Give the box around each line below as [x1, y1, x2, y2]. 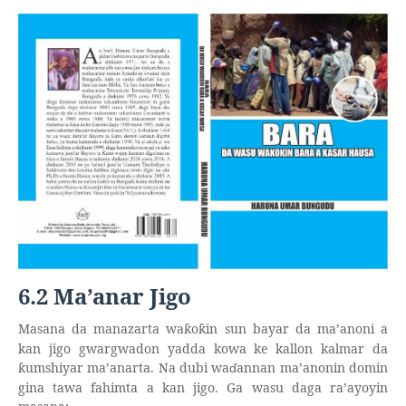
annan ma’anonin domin [237, 358, 389, 376]
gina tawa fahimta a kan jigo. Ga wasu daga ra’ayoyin [18, 378, 388, 396]
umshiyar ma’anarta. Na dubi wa [25, 358, 230, 376]
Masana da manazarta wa [18, 319, 185, 337]
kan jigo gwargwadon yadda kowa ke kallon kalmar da [18, 339, 388, 357]
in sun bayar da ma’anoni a [206, 319, 388, 337]
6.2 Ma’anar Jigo [18, 280, 191, 311]
